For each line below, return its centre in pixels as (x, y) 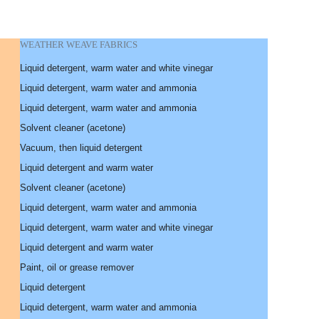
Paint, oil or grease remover (77, 267)
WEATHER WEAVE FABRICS (79, 45)
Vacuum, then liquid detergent (81, 148)
